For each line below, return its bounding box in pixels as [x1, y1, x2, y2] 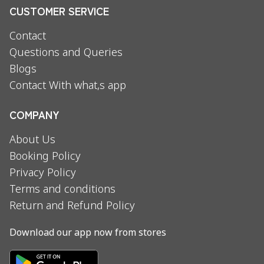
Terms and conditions [9, 183, 115, 197]
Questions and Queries [9, 46, 123, 60]
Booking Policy [9, 150, 81, 164]
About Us [9, 133, 55, 147]
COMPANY [9, 107, 60, 122]
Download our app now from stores [9, 227, 166, 240]
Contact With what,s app [9, 79, 126, 93]
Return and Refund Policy [9, 199, 135, 213]
